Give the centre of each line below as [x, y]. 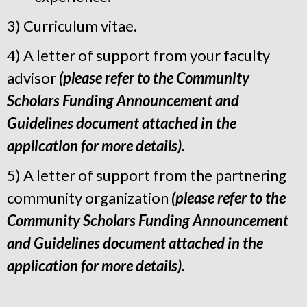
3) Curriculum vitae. [72, 26]
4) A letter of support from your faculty [138, 55]
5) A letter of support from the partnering [147, 175]
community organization [89, 198]
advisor [33, 78]
